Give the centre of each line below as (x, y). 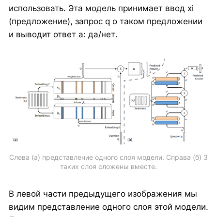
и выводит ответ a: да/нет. (63, 34)
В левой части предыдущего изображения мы (103, 194)
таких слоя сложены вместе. (108, 166)
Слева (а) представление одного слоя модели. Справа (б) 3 (108, 157)
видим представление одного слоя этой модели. (108, 207)
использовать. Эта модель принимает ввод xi (101, 8)
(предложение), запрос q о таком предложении (105, 21)
